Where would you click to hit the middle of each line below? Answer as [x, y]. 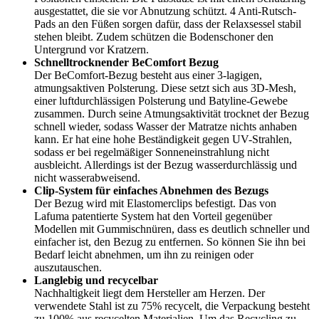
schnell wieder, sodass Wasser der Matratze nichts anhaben [166, 126]
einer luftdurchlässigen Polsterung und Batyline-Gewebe [161, 100]
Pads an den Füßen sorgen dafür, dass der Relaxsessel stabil [168, 23]
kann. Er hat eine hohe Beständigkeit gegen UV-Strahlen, [163, 139]
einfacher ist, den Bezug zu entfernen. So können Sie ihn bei [170, 241]
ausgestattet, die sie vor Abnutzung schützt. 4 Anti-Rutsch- [165, 11]
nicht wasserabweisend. [87, 177]
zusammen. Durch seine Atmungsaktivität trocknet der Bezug [172, 113]
